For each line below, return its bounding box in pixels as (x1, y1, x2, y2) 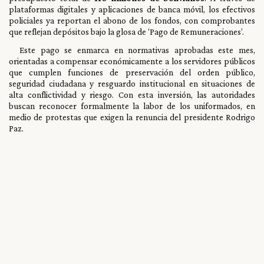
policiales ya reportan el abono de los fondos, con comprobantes (9, 15, 255, 25)
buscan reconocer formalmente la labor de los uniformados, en (9, 100, 255, 111)
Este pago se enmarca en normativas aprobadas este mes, (19, 44, 255, 55)
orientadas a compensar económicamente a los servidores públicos (9, 55, 255, 66)
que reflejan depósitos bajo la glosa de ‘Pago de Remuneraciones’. (9, 26, 244, 37)
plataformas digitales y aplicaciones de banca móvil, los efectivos (9, 4, 255, 14)
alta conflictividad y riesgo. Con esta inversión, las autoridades (9, 89, 255, 100)
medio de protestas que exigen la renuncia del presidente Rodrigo (9, 111, 255, 122)
